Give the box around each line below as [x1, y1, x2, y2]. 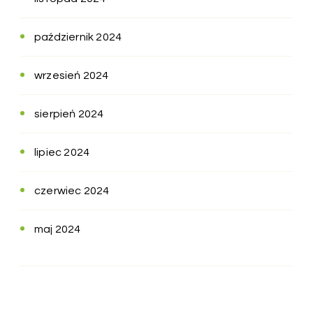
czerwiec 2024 [34, 185, 110, 197]
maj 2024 [34, 224, 81, 235]
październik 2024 [34, 31, 122, 43]
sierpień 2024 [34, 108, 104, 120]
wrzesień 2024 [34, 70, 109, 82]
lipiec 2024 [34, 147, 90, 159]
